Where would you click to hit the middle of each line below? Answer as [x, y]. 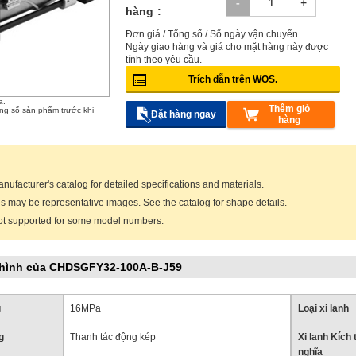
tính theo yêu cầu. [164, 60]
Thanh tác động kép [113, 337]
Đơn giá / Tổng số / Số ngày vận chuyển [212, 34]
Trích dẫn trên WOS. [233, 79]
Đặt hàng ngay [183, 114]
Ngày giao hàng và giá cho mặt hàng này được [227, 47]
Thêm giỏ [289, 109]
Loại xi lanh [323, 308]
